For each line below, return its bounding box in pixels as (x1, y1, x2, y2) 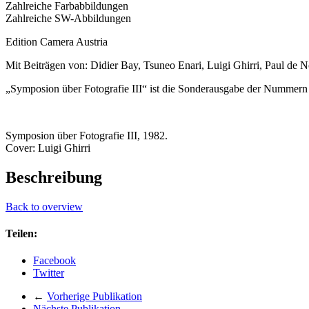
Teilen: (6, 227, 37, 239)
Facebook (33, 255, 76, 267)
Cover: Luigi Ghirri (6, 141, 90, 154)
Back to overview (6, 200, 83, 212)
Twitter (33, 267, 64, 279)
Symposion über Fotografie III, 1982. (6, 129, 168, 141)
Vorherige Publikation (47, 290, 142, 303)
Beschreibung (6, 168, 102, 186)
